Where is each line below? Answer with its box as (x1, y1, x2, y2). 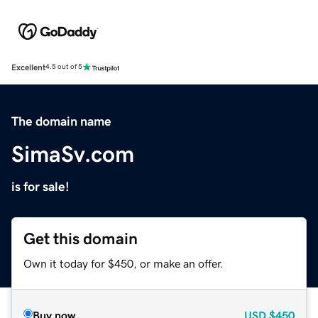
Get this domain (23, 230, 138, 247)
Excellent (11, 62, 45, 72)
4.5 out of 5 (45, 63, 82, 71)
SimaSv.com (11, 142, 134, 165)
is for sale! (11, 180, 70, 193)
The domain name (11, 114, 111, 128)
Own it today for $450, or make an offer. (23, 257, 224, 269)
